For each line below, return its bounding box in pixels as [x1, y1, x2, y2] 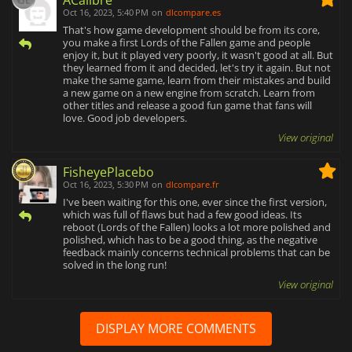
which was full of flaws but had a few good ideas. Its [63, 207, 302, 222]
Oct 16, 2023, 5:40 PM [63, 6, 148, 19]
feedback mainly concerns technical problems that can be [63, 245, 330, 260]
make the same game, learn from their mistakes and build [63, 73, 331, 88]
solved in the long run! [63, 258, 167, 273]
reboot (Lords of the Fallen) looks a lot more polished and [63, 220, 331, 235]
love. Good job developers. [63, 111, 187, 126]
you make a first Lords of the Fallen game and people [63, 35, 310, 50]
